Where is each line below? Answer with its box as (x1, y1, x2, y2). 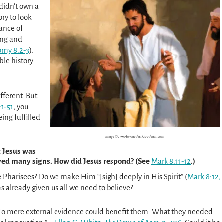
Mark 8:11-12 (151, 157, 191, 166)
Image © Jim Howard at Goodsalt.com (105, 134, 165, 139)
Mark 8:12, (187, 172, 221, 181)
